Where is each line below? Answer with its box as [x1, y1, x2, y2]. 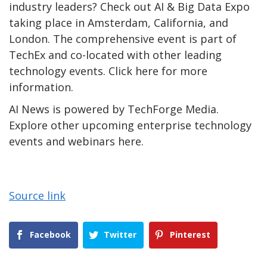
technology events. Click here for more [9, 63, 207, 78]
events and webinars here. [9, 133, 144, 148]
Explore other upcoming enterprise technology [9, 117, 252, 132]
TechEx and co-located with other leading [9, 47, 222, 62]
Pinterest [169, 228, 210, 240]
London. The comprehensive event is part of [9, 31, 237, 46]
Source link [9, 188, 66, 203]
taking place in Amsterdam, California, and [9, 15, 228, 30]
